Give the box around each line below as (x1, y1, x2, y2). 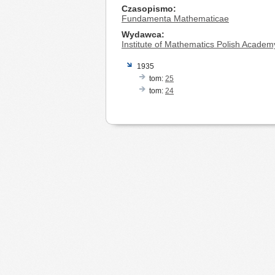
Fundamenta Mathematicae (122, 14, 229, 23)
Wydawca (122, 29, 161, 39)
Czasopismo (122, 4, 173, 14)
